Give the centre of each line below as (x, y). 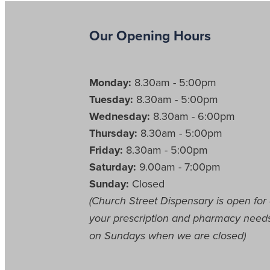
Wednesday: (120, 117)
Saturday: (114, 167)
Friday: (106, 150)
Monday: (112, 83)
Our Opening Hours (150, 36)
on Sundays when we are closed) (168, 237)
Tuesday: (111, 100)
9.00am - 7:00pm (180, 167)
